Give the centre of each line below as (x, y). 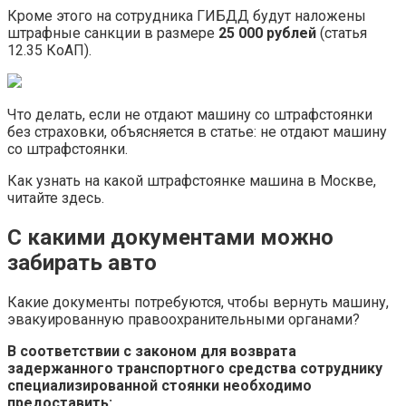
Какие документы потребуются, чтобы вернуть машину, (198, 302)
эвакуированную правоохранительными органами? (184, 319)
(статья (342, 34)
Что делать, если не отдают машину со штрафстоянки (190, 115)
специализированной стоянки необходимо (159, 385)
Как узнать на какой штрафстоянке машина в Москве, (192, 181)
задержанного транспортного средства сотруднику (195, 368)
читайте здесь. (56, 198)
